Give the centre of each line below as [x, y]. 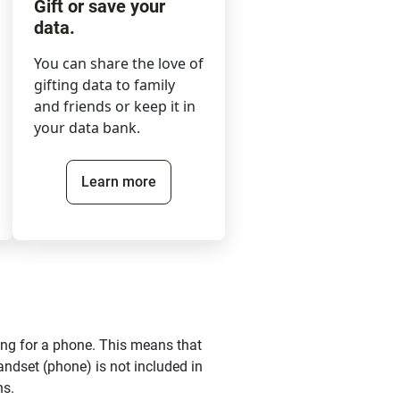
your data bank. [87, 128]
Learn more [119, 182]
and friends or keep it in [115, 107]
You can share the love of [119, 64]
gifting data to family [104, 85]
